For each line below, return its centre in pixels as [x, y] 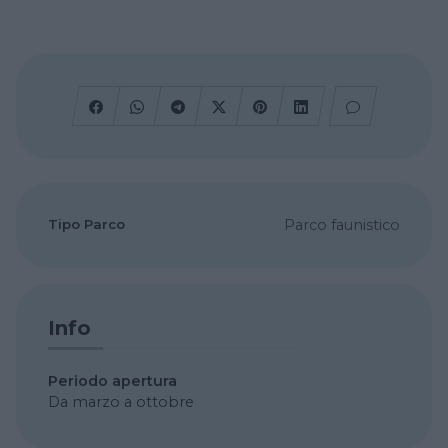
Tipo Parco [86, 223]
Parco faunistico [342, 224]
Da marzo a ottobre [121, 401]
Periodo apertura [112, 380]
